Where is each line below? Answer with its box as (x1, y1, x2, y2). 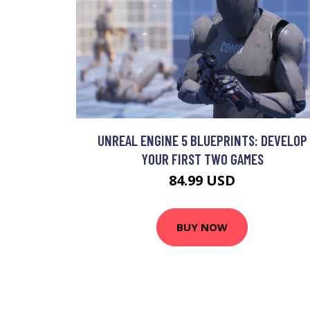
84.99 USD (169, 170, 235, 190)
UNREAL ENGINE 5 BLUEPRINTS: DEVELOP (97, 131, 307, 149)
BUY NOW (176, 220, 228, 234)
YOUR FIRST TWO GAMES (140, 149, 264, 167)
